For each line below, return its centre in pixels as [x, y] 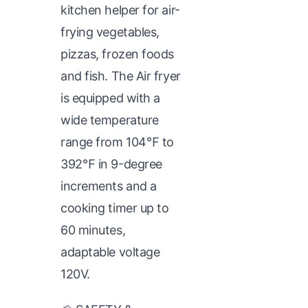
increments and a [109, 186]
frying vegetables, [110, 32]
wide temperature [110, 120]
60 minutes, [93, 230]
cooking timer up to [115, 208]
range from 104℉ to [117, 142]
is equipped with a [110, 98]
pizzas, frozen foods [118, 54]
